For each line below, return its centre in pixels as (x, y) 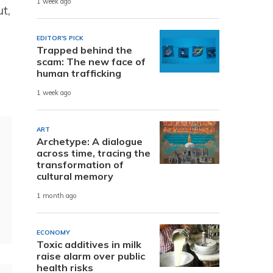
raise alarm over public (91, 256)
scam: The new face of (91, 61)
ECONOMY (53, 232)
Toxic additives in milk (89, 244)
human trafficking (79, 73)
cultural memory (75, 176)
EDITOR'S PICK (60, 38)
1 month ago (57, 196)
